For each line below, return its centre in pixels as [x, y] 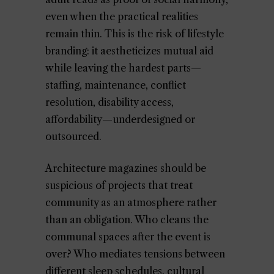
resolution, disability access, [109, 102]
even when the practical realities [122, 17]
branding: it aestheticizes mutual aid [129, 51]
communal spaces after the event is [128, 237]
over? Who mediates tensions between [135, 254]
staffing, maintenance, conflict [116, 85]
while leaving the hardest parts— [123, 68]
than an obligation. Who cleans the [127, 220]
